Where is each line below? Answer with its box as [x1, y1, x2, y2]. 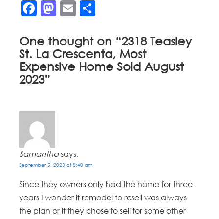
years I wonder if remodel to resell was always [19, 193, 187, 203]
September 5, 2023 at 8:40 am [19, 162, 93, 168]
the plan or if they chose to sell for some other [19, 206, 186, 216]
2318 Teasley [121, 34, 192, 48]
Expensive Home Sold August [19, 59, 184, 74]
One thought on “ [19, 34, 122, 48]
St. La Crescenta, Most [19, 46, 147, 61]
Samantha [19, 149, 59, 159]
